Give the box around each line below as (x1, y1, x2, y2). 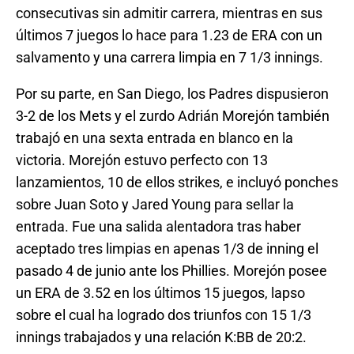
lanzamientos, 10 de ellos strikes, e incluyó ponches (16, 173, 338, 190)
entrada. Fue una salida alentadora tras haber (16, 217, 301, 235)
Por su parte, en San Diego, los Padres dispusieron (16, 85, 329, 102)
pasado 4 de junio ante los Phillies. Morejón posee (16, 262, 327, 279)
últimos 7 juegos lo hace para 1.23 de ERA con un (16, 26, 322, 43)
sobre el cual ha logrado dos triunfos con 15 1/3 (16, 306, 311, 323)
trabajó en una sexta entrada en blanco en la (16, 129, 293, 146)
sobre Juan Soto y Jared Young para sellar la (16, 195, 294, 213)
